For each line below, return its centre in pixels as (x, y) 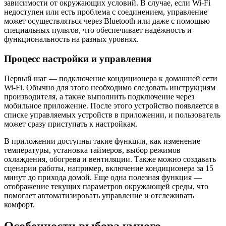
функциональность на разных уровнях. (71, 39)
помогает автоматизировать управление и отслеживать (99, 195)
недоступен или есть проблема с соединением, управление (106, 12)
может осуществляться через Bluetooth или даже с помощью (107, 21)
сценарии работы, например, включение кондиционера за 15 (109, 168)
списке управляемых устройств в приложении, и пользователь (112, 115)
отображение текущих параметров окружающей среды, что (106, 186)
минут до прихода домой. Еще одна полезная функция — (103, 177)
